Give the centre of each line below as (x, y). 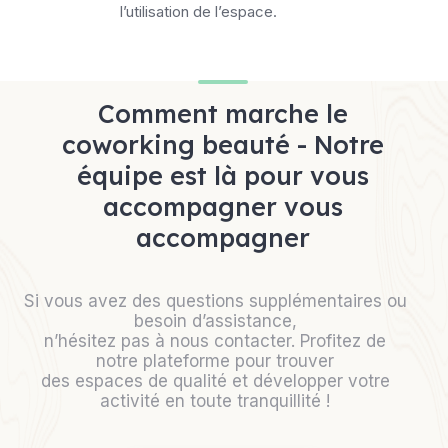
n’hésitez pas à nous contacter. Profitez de (215, 341)
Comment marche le (223, 114)
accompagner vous (223, 207)
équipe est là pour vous (223, 176)
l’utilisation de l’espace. (198, 12)
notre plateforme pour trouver (215, 361)
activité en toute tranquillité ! (215, 401)
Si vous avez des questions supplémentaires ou (215, 301)
